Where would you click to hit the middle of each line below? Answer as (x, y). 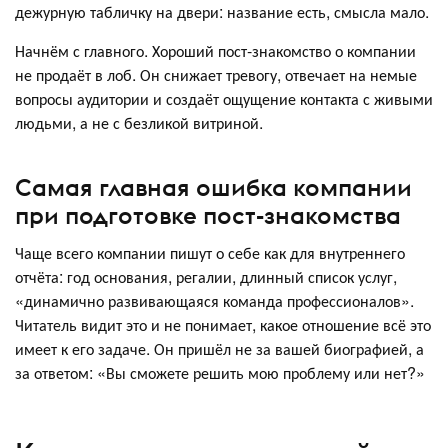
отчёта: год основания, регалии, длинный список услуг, (206, 276)
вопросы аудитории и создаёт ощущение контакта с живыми (224, 99)
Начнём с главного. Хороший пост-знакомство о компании (215, 51)
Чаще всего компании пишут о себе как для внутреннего (210, 252)
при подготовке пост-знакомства (211, 214)
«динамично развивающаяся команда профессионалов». (214, 300)
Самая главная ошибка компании (213, 186)
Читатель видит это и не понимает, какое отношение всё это (223, 324)
